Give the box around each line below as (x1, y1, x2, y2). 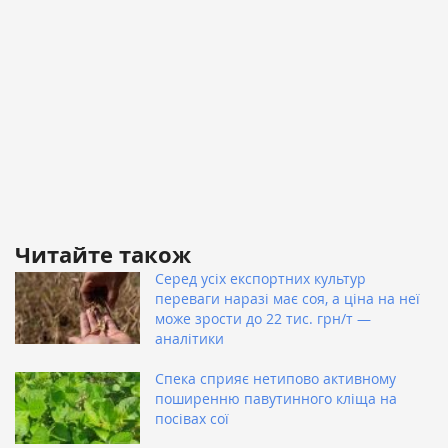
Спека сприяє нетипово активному (155, 368, 396, 388)
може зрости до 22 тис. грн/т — (155, 308, 371, 328)
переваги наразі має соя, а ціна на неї (155, 288, 420, 308)
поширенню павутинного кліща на (155, 388, 397, 408)
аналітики (155, 328, 224, 348)
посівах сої (155, 408, 229, 428)
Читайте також (15, 238, 191, 270)
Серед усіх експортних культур (155, 268, 366, 288)
